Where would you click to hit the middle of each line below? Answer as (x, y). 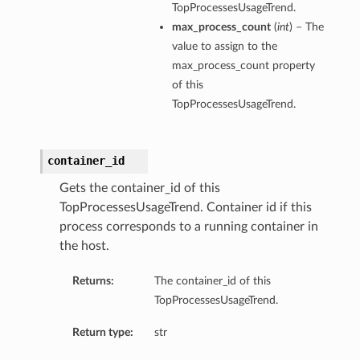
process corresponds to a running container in (188, 227)
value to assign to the (224, 47)
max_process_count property (243, 66)
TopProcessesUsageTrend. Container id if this (185, 208)
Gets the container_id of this (139, 188)
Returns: (93, 281)
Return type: (102, 333)
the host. (84, 246)
